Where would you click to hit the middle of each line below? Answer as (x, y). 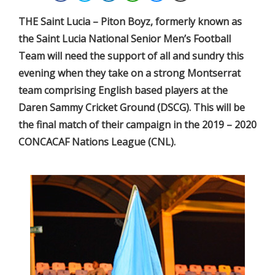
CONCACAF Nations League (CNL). (97, 141)
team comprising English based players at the (123, 90)
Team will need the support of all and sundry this (131, 56)
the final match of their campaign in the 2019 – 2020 (137, 124)
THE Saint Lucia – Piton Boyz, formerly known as (130, 21)
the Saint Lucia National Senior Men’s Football (125, 38)
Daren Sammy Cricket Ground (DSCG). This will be (132, 107)
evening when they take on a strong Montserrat (130, 73)
